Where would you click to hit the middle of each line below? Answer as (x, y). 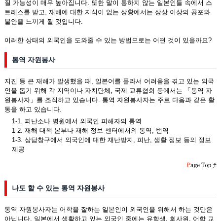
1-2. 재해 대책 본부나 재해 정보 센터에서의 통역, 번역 (90, 130)
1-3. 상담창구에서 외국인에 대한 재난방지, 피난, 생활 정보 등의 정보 (111, 140)
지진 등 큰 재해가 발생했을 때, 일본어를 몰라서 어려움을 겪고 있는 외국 (109, 81)
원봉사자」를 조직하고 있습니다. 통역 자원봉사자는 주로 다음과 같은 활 (109, 100)
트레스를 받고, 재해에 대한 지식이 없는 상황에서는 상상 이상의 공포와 (107, 12)
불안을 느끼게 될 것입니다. (43, 21)
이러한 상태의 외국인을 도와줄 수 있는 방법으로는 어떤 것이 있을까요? (108, 40)
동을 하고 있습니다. (33, 109)
